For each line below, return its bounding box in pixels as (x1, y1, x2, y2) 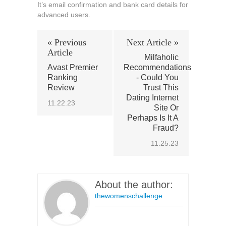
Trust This (143, 83, 179, 92)
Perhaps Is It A (127, 114, 179, 122)
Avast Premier (47, 63, 98, 72)
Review (47, 83, 75, 92)
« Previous (47, 37, 86, 47)
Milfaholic (144, 53, 179, 62)
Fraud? (153, 124, 179, 132)
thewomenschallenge (95, 192, 162, 200)
